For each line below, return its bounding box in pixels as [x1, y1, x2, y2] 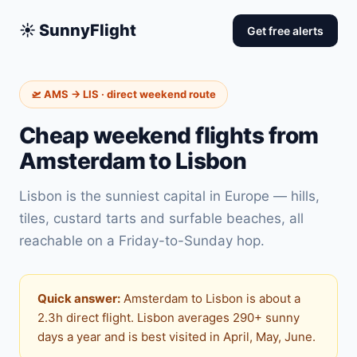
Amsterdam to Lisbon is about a [120, 291, 300, 306]
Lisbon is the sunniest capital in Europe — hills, [19, 188, 320, 204]
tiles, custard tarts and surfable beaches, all [19, 210, 304, 226]
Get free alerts [247, 24, 324, 37]
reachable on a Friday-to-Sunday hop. [19, 233, 265, 249]
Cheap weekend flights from [19, 122, 319, 149]
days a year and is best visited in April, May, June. [37, 329, 316, 344]
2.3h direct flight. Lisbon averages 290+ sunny [37, 310, 300, 325]
